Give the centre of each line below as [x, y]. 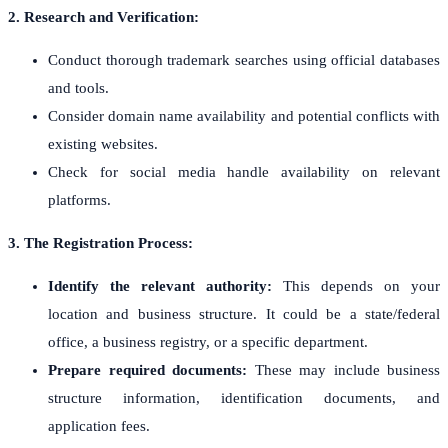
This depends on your [356, 285]
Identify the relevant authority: [160, 285]
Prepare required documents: [147, 369]
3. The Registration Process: [100, 242]
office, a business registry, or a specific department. [208, 341]
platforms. [79, 199]
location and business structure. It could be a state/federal [244, 313]
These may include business [343, 369]
